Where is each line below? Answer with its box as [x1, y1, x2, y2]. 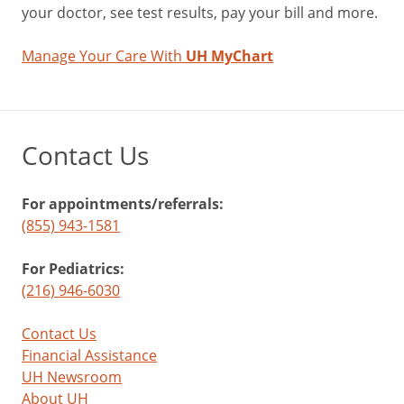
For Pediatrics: [22, 259, 124, 279]
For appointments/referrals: [22, 194, 224, 214]
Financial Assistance [22, 345, 157, 365]
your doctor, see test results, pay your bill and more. [22, 3, 378, 23]
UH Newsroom [22, 367, 122, 387]
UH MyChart [186, 46, 273, 66]
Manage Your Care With [22, 46, 186, 66]
